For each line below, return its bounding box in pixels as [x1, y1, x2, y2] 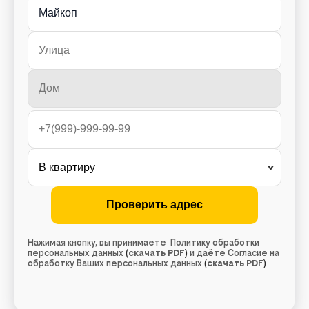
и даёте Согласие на [188, 247, 279, 258]
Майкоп [39, 6, 77, 19]
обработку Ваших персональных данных [28, 257, 204, 268]
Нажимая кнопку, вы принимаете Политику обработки [28, 237, 259, 248]
